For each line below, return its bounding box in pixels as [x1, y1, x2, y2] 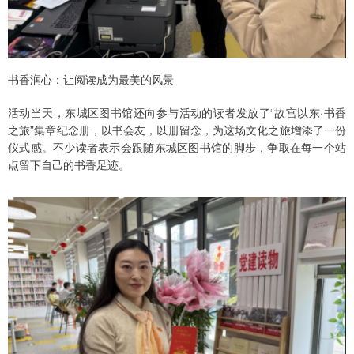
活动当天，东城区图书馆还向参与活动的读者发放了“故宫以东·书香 [8, 104, 346, 120]
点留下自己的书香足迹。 [8, 156, 130, 172]
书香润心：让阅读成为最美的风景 [8, 70, 174, 87]
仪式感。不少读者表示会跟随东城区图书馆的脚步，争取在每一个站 [8, 138, 346, 155]
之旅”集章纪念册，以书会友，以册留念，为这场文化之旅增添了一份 [8, 121, 346, 137]
